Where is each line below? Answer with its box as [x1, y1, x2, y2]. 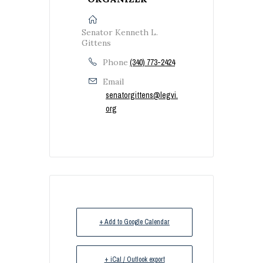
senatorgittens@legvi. [106, 89, 178, 100]
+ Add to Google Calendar [99, 217, 170, 227]
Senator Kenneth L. [82, 26, 158, 38]
